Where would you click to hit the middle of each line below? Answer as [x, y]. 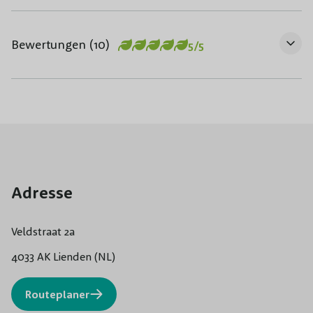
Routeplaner [58, 294]
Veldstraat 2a [43, 231]
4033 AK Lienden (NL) [63, 256]
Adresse [42, 192]
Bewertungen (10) [60, 44]
